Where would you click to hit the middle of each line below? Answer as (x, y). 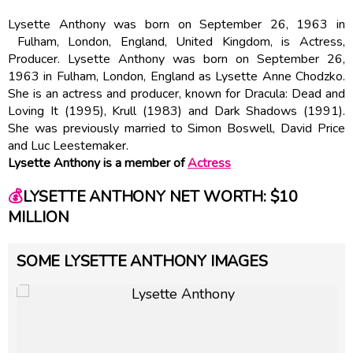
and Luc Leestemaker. (68, 145)
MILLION (39, 217)
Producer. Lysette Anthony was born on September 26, (176, 59)
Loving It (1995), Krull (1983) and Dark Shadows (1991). (176, 111)
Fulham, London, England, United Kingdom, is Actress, (176, 41)
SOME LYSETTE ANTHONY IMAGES (142, 261)
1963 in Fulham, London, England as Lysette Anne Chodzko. (176, 76)
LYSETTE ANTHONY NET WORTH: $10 (160, 197)
